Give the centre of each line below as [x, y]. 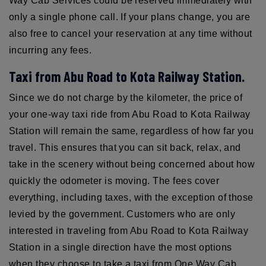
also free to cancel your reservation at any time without [131, 33]
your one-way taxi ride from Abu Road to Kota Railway [130, 114]
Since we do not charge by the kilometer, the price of [126, 97]
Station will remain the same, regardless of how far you [132, 131]
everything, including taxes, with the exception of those [131, 197]
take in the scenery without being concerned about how [132, 164]
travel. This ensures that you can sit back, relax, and [125, 147]
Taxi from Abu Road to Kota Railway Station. [127, 76]
